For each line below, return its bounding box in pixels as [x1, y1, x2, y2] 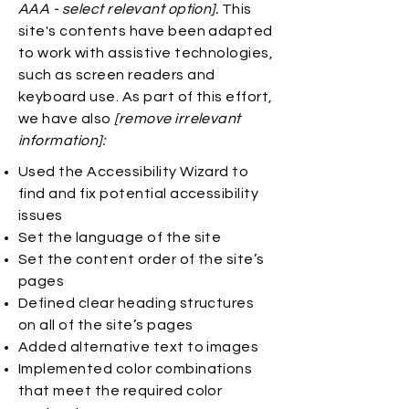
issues [18, 208, 63, 223]
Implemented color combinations [18, 362, 253, 376]
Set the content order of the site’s [18, 252, 265, 267]
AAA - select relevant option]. [18, 2, 219, 16]
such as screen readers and [18, 68, 215, 82]
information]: [18, 133, 106, 148]
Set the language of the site [18, 230, 225, 245]
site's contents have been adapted [18, 24, 273, 38]
